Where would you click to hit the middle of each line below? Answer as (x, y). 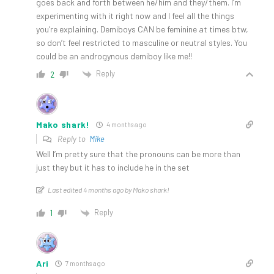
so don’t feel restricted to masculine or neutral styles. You (142, 43)
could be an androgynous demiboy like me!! (114, 56)
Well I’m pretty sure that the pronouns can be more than (138, 154)
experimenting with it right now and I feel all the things (135, 16)
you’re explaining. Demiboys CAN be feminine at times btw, (142, 29)
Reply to (72, 139)
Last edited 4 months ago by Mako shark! (109, 190)
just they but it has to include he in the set (113, 168)
